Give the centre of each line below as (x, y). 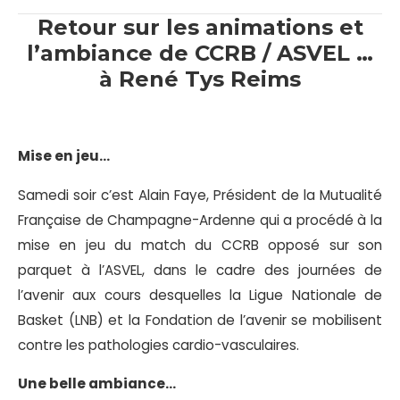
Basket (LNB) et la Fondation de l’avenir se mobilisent (200, 320)
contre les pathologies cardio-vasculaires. (158, 345)
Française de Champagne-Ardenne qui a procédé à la (200, 220)
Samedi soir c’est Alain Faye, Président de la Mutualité (200, 195)
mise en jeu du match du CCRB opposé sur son (200, 245)
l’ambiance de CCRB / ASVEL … (200, 53)
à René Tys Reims (200, 79)
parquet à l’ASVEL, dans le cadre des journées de (200, 270)
